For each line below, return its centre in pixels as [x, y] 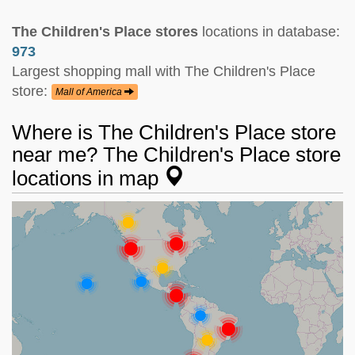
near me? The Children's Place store [176, 154]
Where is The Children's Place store [174, 132]
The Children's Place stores [105, 31]
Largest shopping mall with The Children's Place [164, 71]
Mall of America [90, 92]
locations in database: [269, 31]
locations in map [88, 178]
